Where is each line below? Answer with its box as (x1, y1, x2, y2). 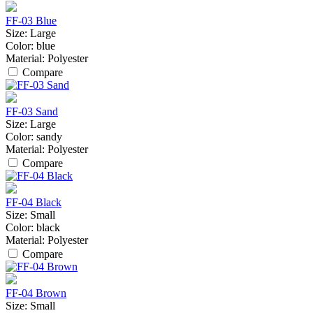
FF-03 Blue (6, 14, 57, 27)
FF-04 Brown (6, 286, 66, 299)
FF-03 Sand (6, 105, 58, 117)
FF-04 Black (6, 196, 61, 208)
